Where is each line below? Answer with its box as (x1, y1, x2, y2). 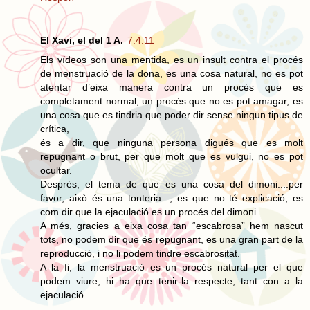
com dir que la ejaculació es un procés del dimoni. (40, 206, 259, 217)
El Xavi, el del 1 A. (40, 34, 123, 46)
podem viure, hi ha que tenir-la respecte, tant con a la (40, 275, 303, 286)
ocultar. (40, 164, 72, 176)
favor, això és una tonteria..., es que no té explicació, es (40, 192, 303, 203)
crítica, (40, 122, 69, 134)
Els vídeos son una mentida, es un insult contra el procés (40, 53, 303, 65)
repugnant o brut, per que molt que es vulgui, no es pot (40, 150, 303, 162)
